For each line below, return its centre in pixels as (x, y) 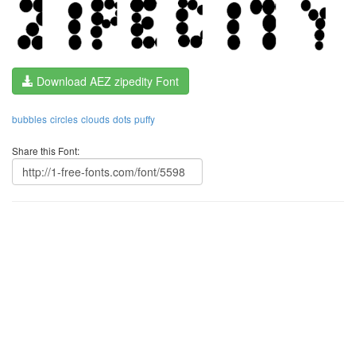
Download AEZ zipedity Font (106, 81)
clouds (95, 118)
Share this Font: (46, 150)
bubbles (29, 118)
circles (64, 118)
